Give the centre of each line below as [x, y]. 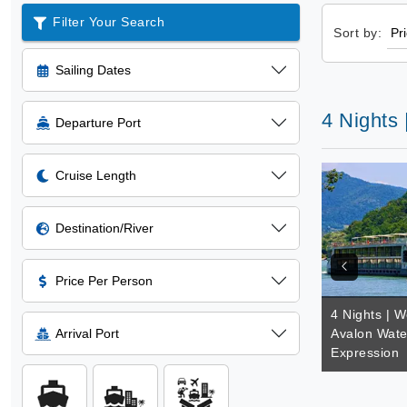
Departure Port [98, 123]
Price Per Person [104, 281]
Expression [365, 352]
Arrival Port [87, 333]
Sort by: [357, 33]
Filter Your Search [109, 22]
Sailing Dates [93, 70]
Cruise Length [96, 175]
